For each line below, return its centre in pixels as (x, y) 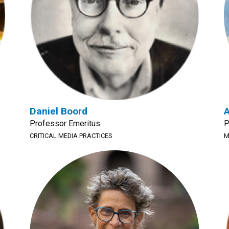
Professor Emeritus (65, 123)
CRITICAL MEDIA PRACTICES (71, 136)
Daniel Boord (59, 111)
